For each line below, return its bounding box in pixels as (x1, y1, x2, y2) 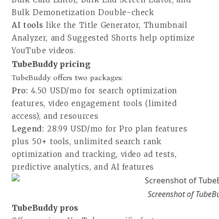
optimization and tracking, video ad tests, (12, 149, 177, 159)
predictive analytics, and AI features (12, 162, 154, 172)
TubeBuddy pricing (12, 59, 90, 69)
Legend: (12, 124, 47, 133)
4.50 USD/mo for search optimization (31, 86, 177, 95)
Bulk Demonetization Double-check (12, 7, 154, 17)
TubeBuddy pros (12, 202, 80, 213)
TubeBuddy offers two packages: (12, 72, 123, 82)
